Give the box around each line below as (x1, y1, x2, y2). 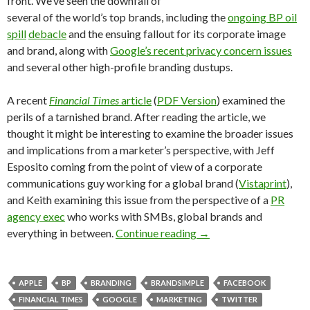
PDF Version (157, 93, 217, 107)
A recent (7, 93, 49, 107)
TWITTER (221, 295, 257, 304)
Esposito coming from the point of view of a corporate (7, 160, 262, 173)
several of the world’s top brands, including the (7, 10, 228, 24)
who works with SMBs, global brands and (65, 210, 262, 223)
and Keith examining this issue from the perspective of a (7, 193, 271, 206)
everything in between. (7, 226, 116, 239)
